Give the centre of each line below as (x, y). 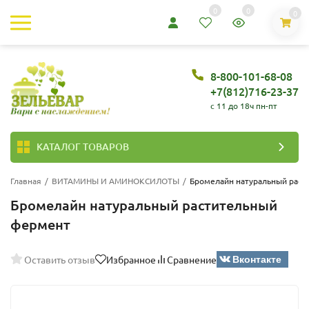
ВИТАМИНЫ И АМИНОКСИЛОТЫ (116, 180)
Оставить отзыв (60, 260)
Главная (26, 180)
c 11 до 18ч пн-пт (244, 106)
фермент (40, 224)
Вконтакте (257, 258)
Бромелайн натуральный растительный (144, 205)
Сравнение (192, 260)
